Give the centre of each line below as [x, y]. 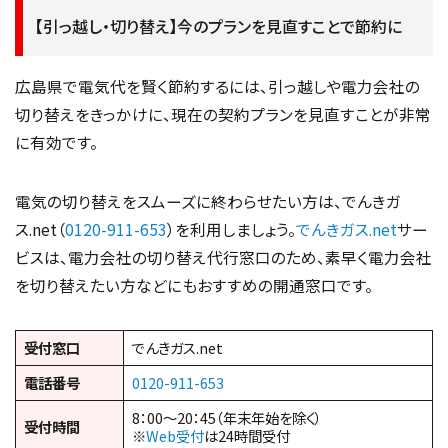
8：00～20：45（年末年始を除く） [227, 418]
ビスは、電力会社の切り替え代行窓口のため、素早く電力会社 [223, 256]
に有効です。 [56, 141]
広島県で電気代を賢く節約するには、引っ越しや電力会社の [217, 85]
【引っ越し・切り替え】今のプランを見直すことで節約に [218, 26]
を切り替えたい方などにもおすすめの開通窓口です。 [194, 284]
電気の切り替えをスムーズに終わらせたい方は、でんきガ [208, 200]
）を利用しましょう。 [231, 228]
